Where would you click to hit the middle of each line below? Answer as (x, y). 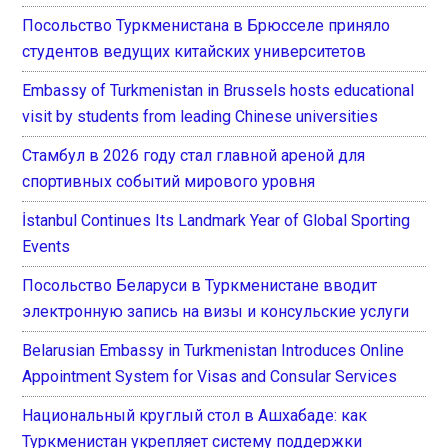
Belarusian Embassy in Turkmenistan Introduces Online (213, 350)
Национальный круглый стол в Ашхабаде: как (195, 415)
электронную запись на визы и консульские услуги (216, 311)
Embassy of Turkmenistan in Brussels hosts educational (218, 90)
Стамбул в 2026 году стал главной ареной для (194, 155)
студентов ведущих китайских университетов (194, 51)
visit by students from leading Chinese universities (200, 116)
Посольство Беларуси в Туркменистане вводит (200, 285)
